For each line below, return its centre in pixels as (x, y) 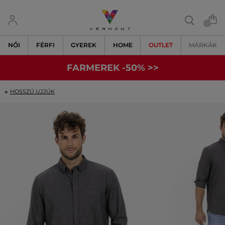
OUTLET (160, 45)
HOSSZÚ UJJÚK (32, 91)
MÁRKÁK (203, 45)
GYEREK (84, 45)
